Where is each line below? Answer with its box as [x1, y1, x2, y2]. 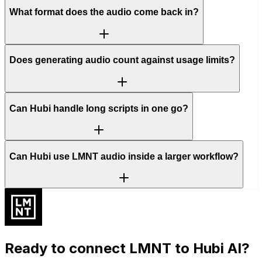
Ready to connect [5, 240, 129, 257]
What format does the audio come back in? [9, 7, 199, 18]
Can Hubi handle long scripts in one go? [9, 103, 188, 113]
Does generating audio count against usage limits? [9, 55, 235, 65]
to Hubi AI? [171, 240, 250, 257]
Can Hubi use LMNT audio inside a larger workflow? [9, 151, 239, 161]
